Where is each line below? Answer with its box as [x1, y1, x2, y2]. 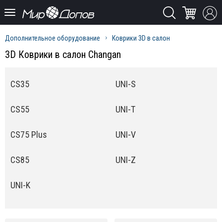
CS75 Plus [10, 129, 47, 140]
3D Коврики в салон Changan [5, 49, 121, 60]
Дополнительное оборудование [5, 34, 100, 42]
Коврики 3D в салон [112, 34, 170, 42]
